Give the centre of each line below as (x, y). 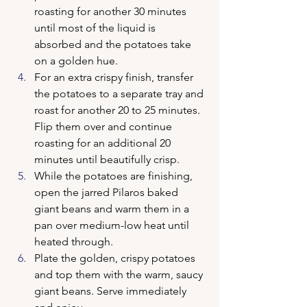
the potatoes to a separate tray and (120, 94)
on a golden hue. (76, 61)
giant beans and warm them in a (113, 209)
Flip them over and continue (105, 126)
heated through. (74, 242)
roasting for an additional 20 (104, 143)
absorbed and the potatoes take (114, 44)
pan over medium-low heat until (113, 225)
